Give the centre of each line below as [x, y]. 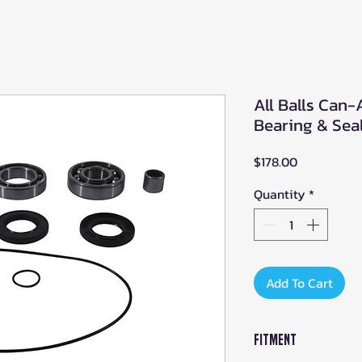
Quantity [280, 194]
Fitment [275, 339]
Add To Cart [299, 282]
